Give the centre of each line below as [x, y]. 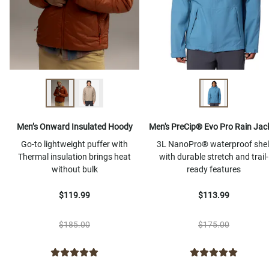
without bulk [74, 170]
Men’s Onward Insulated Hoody [74, 127]
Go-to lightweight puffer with [74, 144]
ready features [214, 170]
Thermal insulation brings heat [74, 157]
